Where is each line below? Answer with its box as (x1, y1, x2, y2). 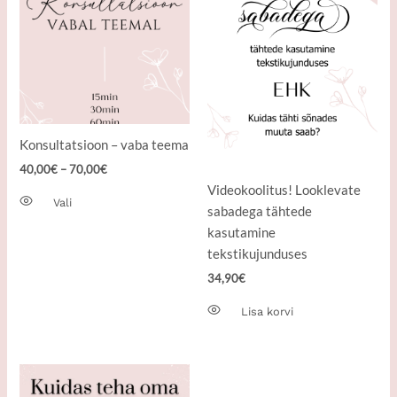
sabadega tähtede (207, 203, 312, 219)
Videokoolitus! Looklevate (207, 182, 361, 198)
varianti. (89, 29, 138, 45)
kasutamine (207, 224, 276, 240)
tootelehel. (89, 114, 152, 130)
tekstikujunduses (207, 245, 307, 261)
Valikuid (89, 51, 136, 66)
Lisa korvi (241, 305, 293, 319)
